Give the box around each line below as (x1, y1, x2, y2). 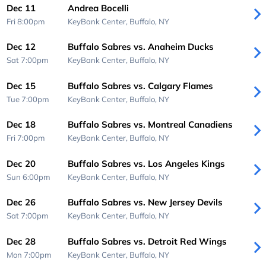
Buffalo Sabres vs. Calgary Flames (67, 80, 213, 91)
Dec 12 (7, 41, 36, 53)
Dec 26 (7, 197, 36, 208)
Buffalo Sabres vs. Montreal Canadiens (67, 119, 233, 131)
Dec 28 (7, 235, 36, 247)
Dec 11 (7, 2, 36, 14)
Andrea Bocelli (67, 2, 129, 14)
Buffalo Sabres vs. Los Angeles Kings (67, 157, 225, 169)
